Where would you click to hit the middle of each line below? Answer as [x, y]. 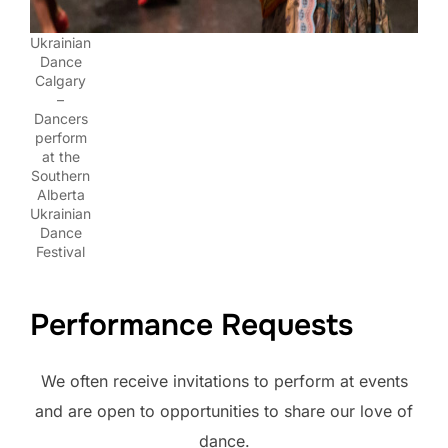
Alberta [60, 194]
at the [60, 156]
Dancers [60, 118]
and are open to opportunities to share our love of [224, 411]
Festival [60, 251]
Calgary [60, 80]
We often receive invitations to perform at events [224, 381]
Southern [60, 175]
